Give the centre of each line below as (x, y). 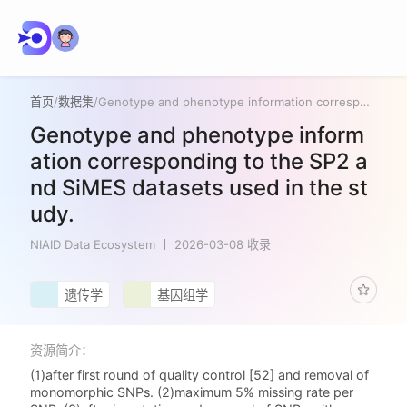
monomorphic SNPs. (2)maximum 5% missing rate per (192, 392)
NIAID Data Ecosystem (93, 244)
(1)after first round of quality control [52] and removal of (200, 375)
